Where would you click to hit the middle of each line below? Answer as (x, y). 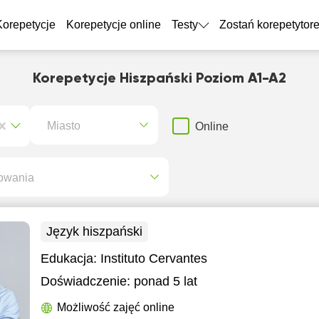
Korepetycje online (113, 25)
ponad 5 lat (166, 281)
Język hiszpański (95, 231)
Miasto (64, 125)
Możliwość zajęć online (116, 307)
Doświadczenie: (86, 281)
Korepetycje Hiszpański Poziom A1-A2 (159, 79)
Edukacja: (71, 258)
